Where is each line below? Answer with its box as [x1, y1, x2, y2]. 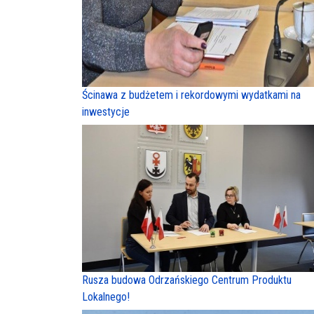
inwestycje [82, 105, 130, 119]
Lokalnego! [82, 290, 130, 304]
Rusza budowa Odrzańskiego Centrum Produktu [82, 273, 292, 287]
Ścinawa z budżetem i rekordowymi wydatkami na [82, 88, 301, 102]
